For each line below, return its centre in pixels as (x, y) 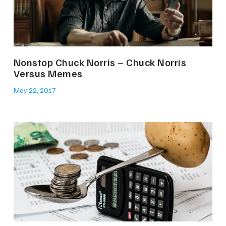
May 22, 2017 (35, 90)
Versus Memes (48, 73)
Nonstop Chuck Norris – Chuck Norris (100, 62)
